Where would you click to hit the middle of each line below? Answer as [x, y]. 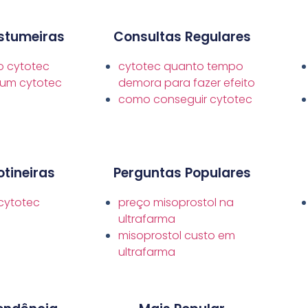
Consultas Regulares [182, 37]
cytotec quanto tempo [181, 67]
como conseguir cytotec [185, 100]
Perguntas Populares [182, 173]
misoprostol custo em [177, 236]
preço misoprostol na [176, 203]
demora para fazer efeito [187, 83]
